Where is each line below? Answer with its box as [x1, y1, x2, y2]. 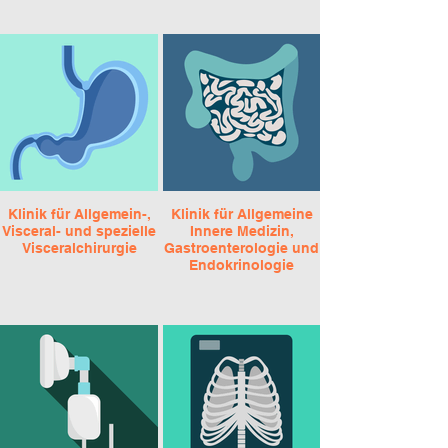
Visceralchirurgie [21, 240, 137, 256]
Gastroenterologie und [164, 240, 319, 256]
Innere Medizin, [189, 223, 294, 239]
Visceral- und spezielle [2, 223, 156, 239]
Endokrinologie [189, 257, 294, 273]
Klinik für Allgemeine [170, 206, 313, 222]
